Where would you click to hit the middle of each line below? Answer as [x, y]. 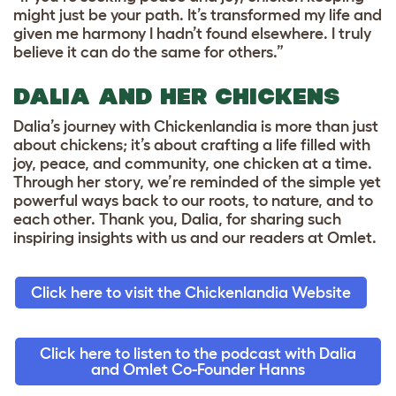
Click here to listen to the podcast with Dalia [198, 354]
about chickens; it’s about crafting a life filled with [192, 145]
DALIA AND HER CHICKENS [176, 97]
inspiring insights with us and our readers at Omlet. [195, 238]
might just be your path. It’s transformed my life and [198, 15]
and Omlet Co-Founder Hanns [198, 370]
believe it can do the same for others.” [148, 53]
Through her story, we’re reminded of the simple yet [197, 183]
